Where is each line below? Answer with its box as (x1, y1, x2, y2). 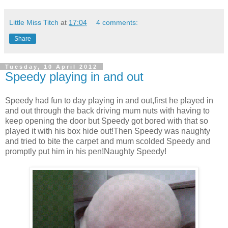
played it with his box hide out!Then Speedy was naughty (5, 127, 210, 136)
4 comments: (96, 18, 138, 26)
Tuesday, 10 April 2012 (5, 63, 98, 70)
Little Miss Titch (9, 18, 59, 26)
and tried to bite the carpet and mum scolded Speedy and (5, 137, 210, 146)
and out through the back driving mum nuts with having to (5, 106, 210, 116)
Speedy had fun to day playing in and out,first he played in (5, 96, 213, 105)
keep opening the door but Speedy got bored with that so (5, 117, 208, 126)
